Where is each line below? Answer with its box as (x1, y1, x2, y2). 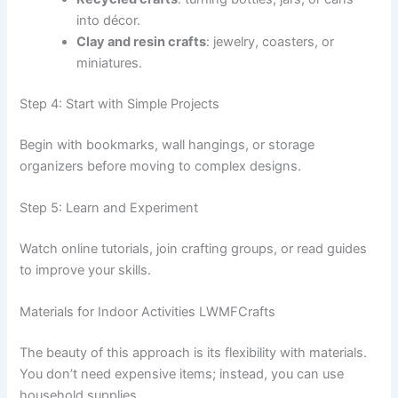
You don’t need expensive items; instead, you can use (20, 366, 345, 383)
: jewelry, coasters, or (206, 34, 335, 50)
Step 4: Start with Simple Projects (20, 95, 220, 112)
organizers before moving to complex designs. (20, 157, 302, 174)
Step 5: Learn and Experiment (20, 200, 199, 217)
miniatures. (76, 55, 143, 71)
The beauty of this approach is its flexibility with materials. (20, 345, 368, 362)
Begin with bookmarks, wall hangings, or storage (20, 136, 315, 153)
